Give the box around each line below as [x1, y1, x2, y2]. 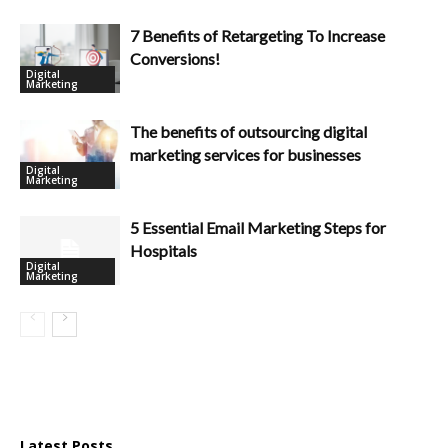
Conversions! [130, 48, 220, 68]
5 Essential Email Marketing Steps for [130, 217, 386, 237]
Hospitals [130, 240, 197, 260]
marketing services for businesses [130, 144, 361, 164]
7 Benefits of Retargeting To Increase [130, 25, 385, 45]
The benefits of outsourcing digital [130, 121, 367, 141]
